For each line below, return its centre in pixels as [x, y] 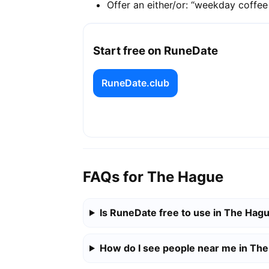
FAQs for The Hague [153, 177]
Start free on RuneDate [156, 51]
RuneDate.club [135, 83]
